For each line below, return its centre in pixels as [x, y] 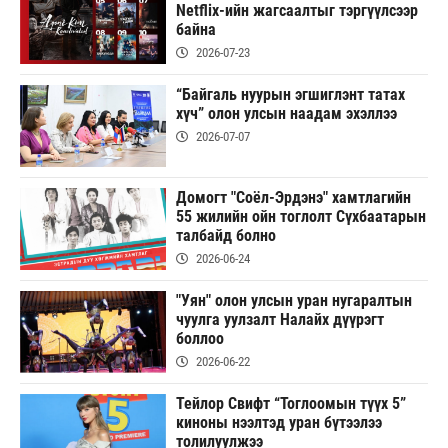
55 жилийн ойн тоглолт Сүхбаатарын [300, 217]
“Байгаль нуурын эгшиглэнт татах [290, 95]
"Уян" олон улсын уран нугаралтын [293, 301]
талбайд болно [225, 236]
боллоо [199, 339]
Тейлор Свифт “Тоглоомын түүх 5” [290, 404]
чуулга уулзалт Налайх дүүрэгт [279, 320]
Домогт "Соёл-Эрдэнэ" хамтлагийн [293, 198]
